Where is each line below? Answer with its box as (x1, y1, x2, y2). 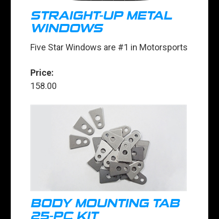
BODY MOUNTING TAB (30, 197, 180, 211)
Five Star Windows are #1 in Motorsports (30, 42, 188, 53)
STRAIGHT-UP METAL (30, 9, 173, 23)
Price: (30, 67, 54, 78)
